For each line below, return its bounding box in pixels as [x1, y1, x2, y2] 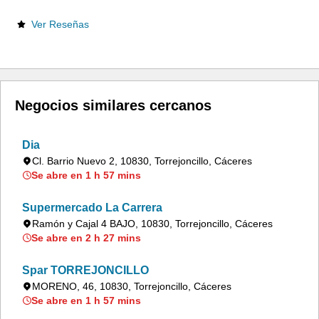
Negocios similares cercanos [15, 98, 211, 113]
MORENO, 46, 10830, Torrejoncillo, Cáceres [32, 281, 231, 292]
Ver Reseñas [31, 19, 89, 30]
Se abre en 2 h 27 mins [31, 232, 141, 244]
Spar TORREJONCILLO [22, 264, 149, 276]
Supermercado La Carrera [22, 202, 162, 214]
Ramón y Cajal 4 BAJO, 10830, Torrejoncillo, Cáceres [32, 218, 273, 229]
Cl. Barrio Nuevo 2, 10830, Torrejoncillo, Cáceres [32, 155, 252, 167]
